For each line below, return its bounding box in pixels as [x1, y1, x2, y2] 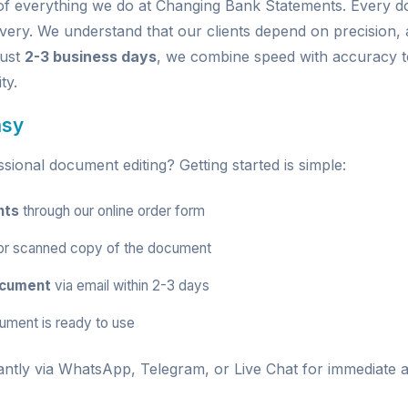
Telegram [140, 360, 205, 378]
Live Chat [234, 360, 298, 378]
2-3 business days [25, 47, 157, 66]
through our [19, 202, 97, 219]
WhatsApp [58, 360, 131, 378]
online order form [97, 202, 205, 219]
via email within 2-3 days [51, 277, 209, 294]
